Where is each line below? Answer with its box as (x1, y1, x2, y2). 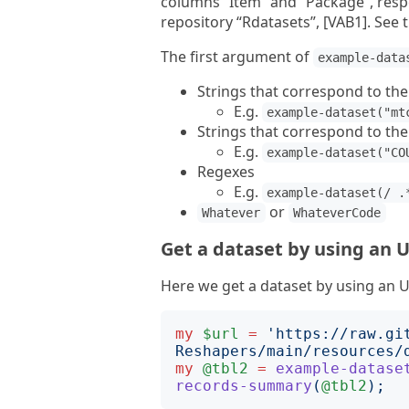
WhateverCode (293, 205, 382, 220)
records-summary (175, 377, 312, 394)
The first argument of (161, 47, 313, 67)
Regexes (197, 162, 255, 182)
